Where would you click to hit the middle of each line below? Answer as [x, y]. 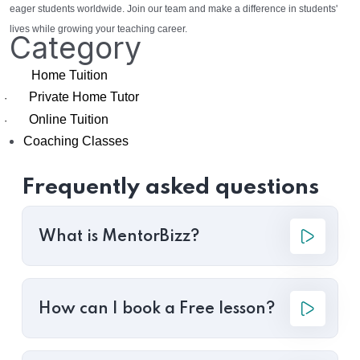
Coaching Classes [76, 141]
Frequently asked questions [170, 188]
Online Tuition [69, 120]
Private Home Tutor [84, 97]
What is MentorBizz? [119, 237]
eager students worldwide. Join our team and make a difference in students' [174, 9]
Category [76, 48]
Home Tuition [70, 76]
